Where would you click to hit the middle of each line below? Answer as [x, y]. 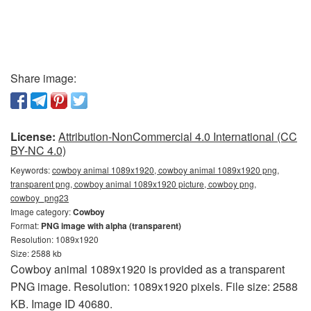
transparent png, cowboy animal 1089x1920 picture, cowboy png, [133, 184]
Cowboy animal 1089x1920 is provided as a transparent [148, 269]
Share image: [43, 78]
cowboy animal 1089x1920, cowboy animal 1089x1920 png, [166, 170]
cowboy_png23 [40, 197]
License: [33, 136]
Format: [26, 225]
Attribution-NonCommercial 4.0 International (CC [178, 136]
